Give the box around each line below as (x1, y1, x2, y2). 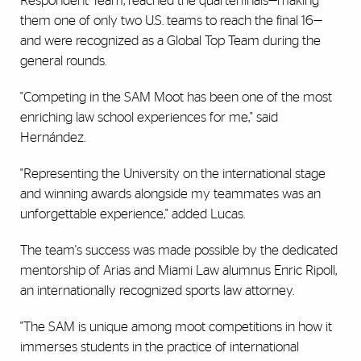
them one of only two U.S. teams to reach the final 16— (20, 13, 322, 27)
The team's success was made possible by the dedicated (20, 243, 338, 257)
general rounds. (20, 53, 106, 68)
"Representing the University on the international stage (20, 166, 326, 180)
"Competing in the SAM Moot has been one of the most (20, 89, 332, 104)
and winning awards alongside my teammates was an (20, 186, 321, 201)
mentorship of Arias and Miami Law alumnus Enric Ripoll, (20, 263, 337, 277)
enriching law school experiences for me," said (20, 110, 278, 124)
